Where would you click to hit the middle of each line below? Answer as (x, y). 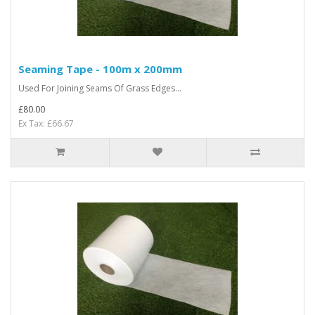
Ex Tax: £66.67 (46, 123)
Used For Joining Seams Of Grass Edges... (100, 88)
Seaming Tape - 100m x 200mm (100, 69)
